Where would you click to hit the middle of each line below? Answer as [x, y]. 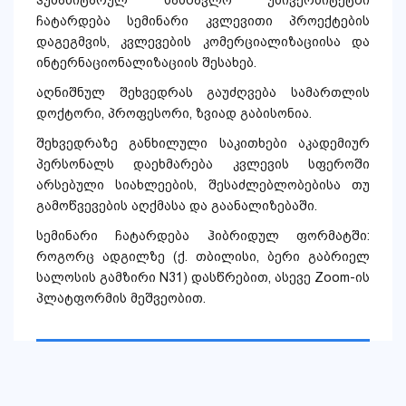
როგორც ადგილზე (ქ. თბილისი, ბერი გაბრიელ [203, 257]
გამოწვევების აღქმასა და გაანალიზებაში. [177, 206]
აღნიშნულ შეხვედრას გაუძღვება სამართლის [203, 93]
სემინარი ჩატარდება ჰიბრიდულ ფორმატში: [203, 236]
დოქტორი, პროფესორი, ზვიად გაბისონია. [174, 114]
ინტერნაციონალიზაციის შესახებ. [146, 63]
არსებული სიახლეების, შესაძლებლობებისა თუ [203, 185]
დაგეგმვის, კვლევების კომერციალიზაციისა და [203, 42]
